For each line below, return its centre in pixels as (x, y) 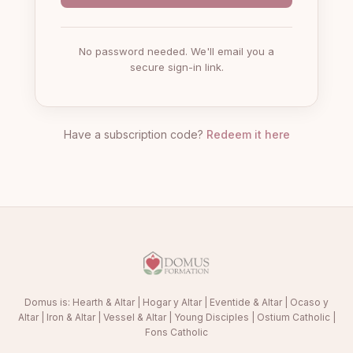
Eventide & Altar (246, 302)
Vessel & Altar (134, 317)
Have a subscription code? (135, 134)
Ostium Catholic (293, 317)
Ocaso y (309, 302)
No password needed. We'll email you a (176, 51)
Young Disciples (211, 317)
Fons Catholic (176, 332)
